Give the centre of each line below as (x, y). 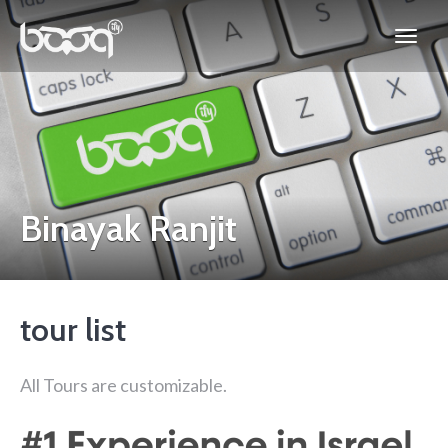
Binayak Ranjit (128, 228)
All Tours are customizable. (123, 385)
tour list (73, 329)
